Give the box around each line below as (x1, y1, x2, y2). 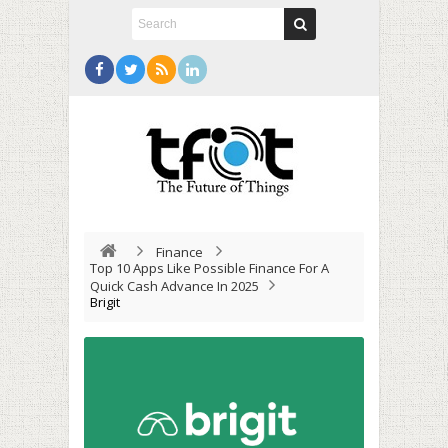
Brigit (90, 293, 120, 311)
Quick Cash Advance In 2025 (90, 277, 259, 295)
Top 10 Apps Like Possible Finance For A (90, 259, 329, 277)
